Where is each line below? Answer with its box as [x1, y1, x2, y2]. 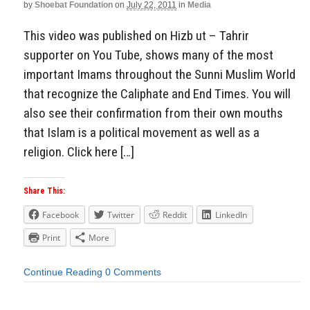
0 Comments [105, 266, 161, 278]
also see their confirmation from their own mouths [24, 104, 283, 121]
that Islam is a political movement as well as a [24, 124, 259, 140]
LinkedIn [215, 209, 247, 221]
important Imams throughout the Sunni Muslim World [24, 66, 295, 82]
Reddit [163, 209, 187, 221]
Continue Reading [24, 266, 102, 278]
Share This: [24, 186, 65, 197]
